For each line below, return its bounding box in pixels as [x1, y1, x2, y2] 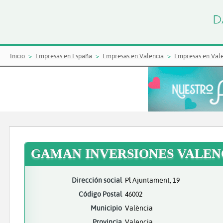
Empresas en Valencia [103, 52, 164, 60]
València [125, 203, 153, 213]
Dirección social [72, 175, 122, 185]
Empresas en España [35, 52, 92, 60]
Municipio [91, 203, 122, 213]
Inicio [10, 52, 25, 60]
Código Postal [79, 189, 122, 199]
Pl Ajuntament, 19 [125, 175, 180, 185]
